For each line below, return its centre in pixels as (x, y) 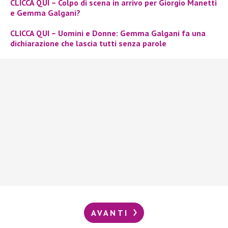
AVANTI (111, 212)
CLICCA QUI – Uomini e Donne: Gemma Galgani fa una (108, 33)
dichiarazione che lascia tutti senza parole (88, 43)
